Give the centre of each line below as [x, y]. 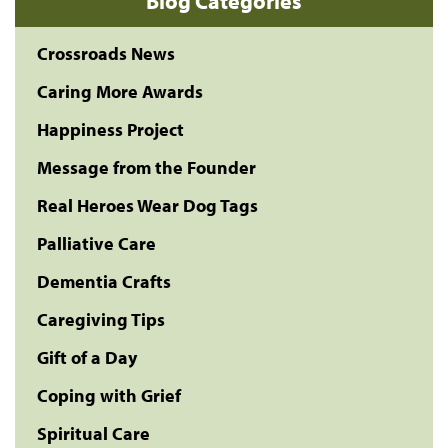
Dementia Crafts [104, 281]
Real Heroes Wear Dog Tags [147, 205]
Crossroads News [106, 53]
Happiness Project [110, 129]
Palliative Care [96, 243]
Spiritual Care [93, 433]
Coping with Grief [109, 395]
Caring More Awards [120, 91]
